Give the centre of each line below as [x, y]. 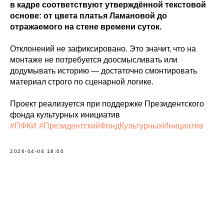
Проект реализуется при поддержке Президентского [107, 103]
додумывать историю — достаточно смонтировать [103, 70]
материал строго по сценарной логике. [82, 81]
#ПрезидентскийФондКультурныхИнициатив [121, 125]
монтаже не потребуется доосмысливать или [94, 59]
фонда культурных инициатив [65, 114]
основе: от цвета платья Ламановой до [88, 15]
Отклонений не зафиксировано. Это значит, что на [103, 48]
